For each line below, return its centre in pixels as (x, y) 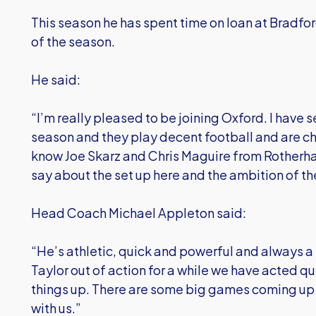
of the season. (73, 41)
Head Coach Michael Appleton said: (139, 213)
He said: (56, 79)
